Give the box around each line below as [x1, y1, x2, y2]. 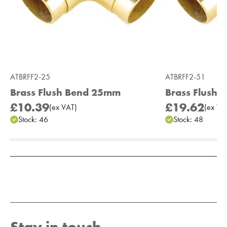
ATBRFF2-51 [165, 72, 205, 82]
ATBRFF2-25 [10, 72, 50, 82]
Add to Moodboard [10, 149, 91, 161]
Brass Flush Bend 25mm [10, 86, 121, 98]
